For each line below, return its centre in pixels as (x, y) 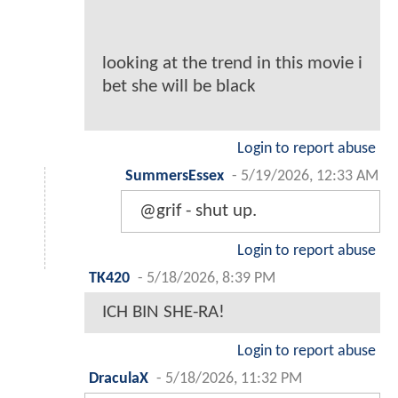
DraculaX (119, 378)
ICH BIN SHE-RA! (163, 312)
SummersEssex (175, 176)
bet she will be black (179, 86)
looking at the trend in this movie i (232, 63)
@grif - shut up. (198, 211)
